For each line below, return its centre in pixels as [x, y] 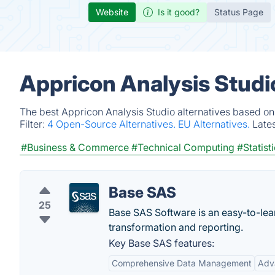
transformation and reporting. [176, 227]
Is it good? [179, 12]
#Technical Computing [183, 147]
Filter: [33, 124]
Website [112, 12]
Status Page [239, 12]
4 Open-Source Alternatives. [113, 124]
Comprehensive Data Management [182, 263]
